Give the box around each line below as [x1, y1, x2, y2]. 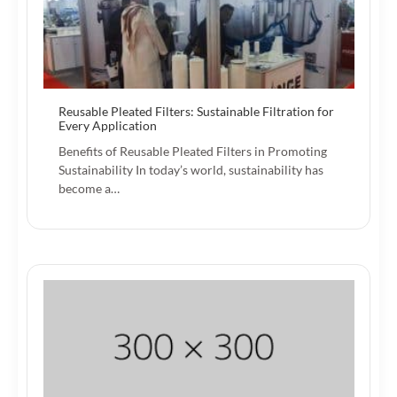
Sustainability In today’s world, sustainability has [58, 161, 323, 177]
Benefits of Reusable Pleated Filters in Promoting [58, 143, 327, 159]
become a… [58, 180, 120, 196]
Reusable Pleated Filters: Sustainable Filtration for [58, 103, 334, 119]
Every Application [58, 117, 157, 133]
